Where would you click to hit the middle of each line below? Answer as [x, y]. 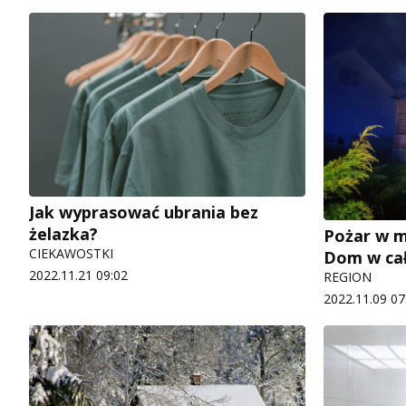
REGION [348, 276]
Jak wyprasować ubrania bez [144, 213]
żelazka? [63, 234]
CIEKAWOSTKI [71, 254]
